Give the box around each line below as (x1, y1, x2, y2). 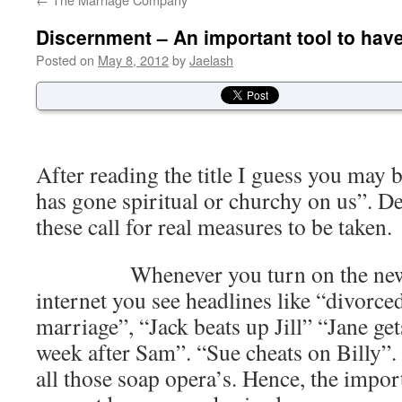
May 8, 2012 (98, 50, 169, 69)
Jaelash (189, 50, 233, 69)
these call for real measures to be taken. (36, 211, 392, 241)
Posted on (36, 50, 94, 69)
